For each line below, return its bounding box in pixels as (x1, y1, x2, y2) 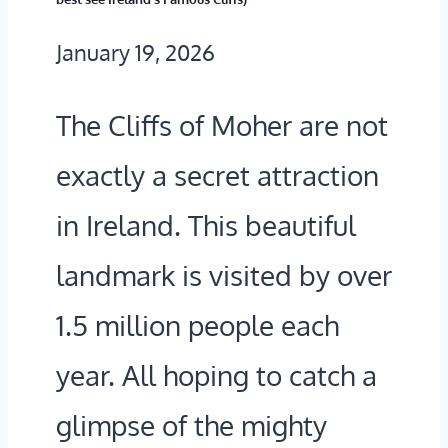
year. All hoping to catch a (56, 356, 377, 393)
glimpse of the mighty (56, 406, 327, 443)
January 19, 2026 (56, 37, 215, 66)
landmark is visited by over (56, 256, 392, 293)
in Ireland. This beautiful (56, 206, 356, 243)
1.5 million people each (56, 306, 339, 343)
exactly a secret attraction (56, 156, 379, 193)
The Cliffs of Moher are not (56, 106, 388, 143)
